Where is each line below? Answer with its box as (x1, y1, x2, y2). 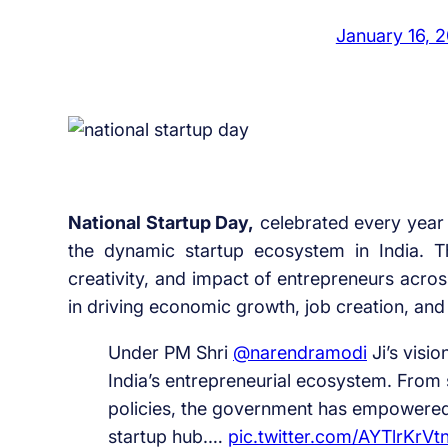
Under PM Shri (107, 342, 233, 364)
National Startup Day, (67, 212, 255, 234)
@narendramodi (232, 342, 367, 364)
